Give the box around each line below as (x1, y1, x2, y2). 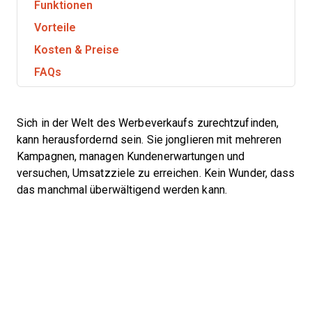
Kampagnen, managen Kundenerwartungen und (17, 150, 244, 162)
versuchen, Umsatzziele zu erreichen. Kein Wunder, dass (17, 167, 295, 179)
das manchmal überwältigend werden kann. (17, 184, 227, 196)
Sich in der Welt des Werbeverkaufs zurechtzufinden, (17, 117, 279, 129)
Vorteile (34, 22, 76, 33)
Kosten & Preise (34, 44, 119, 56)
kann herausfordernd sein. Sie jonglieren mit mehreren (17, 134, 282, 146)
